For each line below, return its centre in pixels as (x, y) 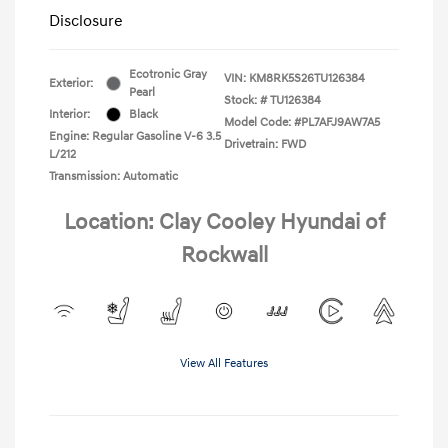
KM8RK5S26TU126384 (307, 78)
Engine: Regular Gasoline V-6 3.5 (135, 136)
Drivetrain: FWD (265, 144)
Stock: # (245, 100)
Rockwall (224, 255)
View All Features (224, 363)
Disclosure (86, 20)
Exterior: (71, 83)
